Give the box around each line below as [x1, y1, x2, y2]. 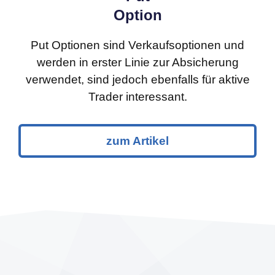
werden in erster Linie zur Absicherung [36, 55, 239, 69]
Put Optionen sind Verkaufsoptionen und [31, 38, 244, 52]
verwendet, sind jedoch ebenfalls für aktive [25, 72, 250, 86]
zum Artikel [106, 134, 169, 147]
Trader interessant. [88, 90, 187, 103]
